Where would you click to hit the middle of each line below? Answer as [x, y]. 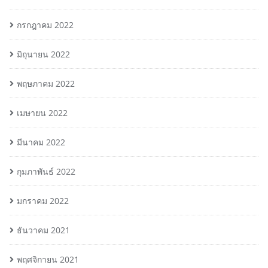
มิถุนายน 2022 [43, 54]
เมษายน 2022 [42, 112]
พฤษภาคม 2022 [46, 83]
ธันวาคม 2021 [43, 230]
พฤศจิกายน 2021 [48, 259]
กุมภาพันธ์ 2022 [46, 171]
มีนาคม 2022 [41, 142]
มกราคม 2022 [43, 200]
